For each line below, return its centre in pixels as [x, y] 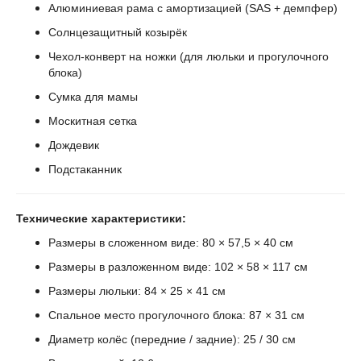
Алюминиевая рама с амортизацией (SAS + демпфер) [193, 8]
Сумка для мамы [93, 97]
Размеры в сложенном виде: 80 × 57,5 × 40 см [171, 243]
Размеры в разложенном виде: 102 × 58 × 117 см [178, 267]
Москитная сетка [93, 121]
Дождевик [74, 145]
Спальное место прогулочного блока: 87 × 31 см [176, 315]
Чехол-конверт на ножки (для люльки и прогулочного [189, 57]
